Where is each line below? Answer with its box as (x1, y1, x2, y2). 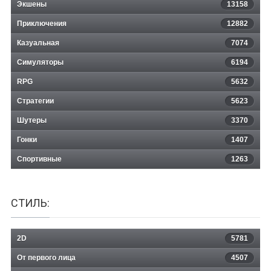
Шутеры (17, 116, 47, 125)
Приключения (17, 19, 67, 28)
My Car (113, 38, 158, 56)
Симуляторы (17, 57, 64, 67)
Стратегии (17, 96, 54, 105)
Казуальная (17, 38, 59, 47)
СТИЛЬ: (11, 196, 50, 209)
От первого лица (17, 253, 76, 262)
